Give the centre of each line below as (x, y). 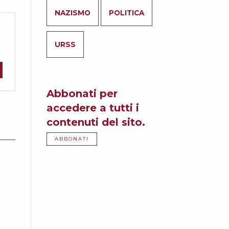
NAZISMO (73, 13)
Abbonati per (82, 94)
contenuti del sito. (96, 122)
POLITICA (127, 13)
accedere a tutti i (93, 108)
